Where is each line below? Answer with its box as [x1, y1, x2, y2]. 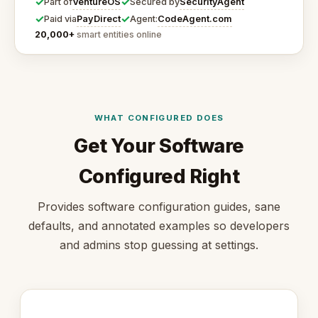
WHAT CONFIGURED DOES [94, 112, 224, 123]
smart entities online [75, 29, 162, 40]
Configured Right [78, 165, 240, 189]
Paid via [44, 13, 77, 25]
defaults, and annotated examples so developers [28, 219, 290, 234]
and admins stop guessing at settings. [60, 238, 258, 253]
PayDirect [77, 13, 121, 24]
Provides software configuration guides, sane [38, 199, 280, 214]
